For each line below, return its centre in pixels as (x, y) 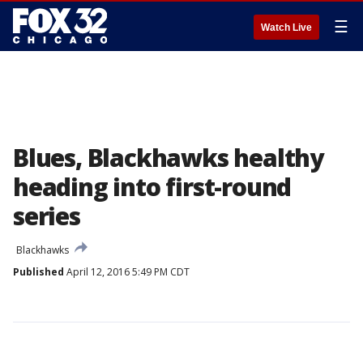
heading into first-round (152, 187)
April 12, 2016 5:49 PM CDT (127, 272)
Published (38, 272)
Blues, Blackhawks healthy (168, 158)
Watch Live (286, 28)
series (47, 216)
